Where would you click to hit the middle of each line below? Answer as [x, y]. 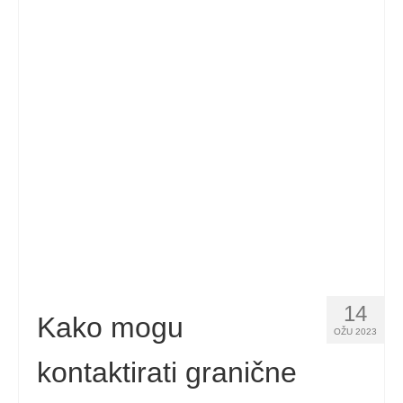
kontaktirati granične [167, 372]
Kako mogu [110, 327]
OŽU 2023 [355, 331]
